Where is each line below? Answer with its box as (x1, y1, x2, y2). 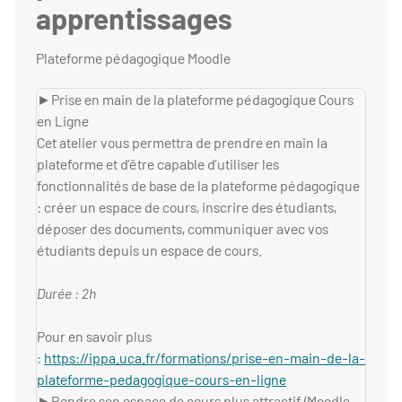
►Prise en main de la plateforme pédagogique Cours (37, 91, 354, 109)
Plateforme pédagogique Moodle (36, 49, 231, 67)
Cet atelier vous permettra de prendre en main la (37, 134, 328, 152)
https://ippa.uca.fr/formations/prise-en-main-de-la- (44, 349, 365, 367)
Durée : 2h (37, 284, 96, 302)
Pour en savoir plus (37, 328, 152, 345)
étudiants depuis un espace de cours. (37, 241, 262, 259)
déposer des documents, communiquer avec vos (37, 220, 328, 238)
